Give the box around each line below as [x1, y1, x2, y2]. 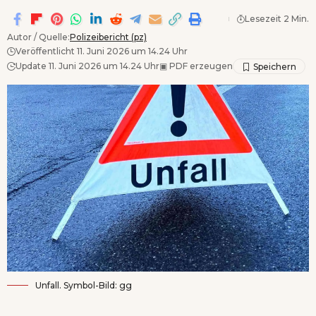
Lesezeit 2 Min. [245, 13, 309, 24]
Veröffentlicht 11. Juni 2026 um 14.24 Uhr [16, 45, 188, 56]
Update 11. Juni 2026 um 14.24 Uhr [16, 60, 159, 71]
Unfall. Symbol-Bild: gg [35, 279, 132, 291]
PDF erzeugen [167, 60, 233, 71]
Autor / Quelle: [7, 31, 70, 42]
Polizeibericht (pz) [70, 31, 147, 42]
